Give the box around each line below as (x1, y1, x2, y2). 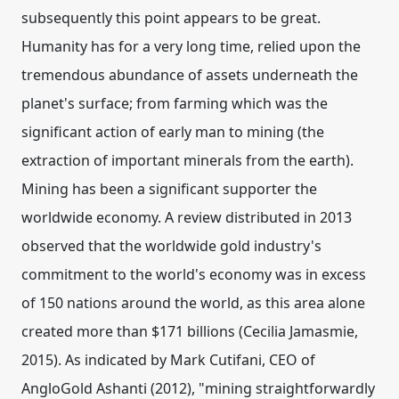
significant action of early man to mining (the (21, 122, 324, 142)
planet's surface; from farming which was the (21, 94, 328, 113)
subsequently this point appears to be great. (21, 8, 328, 28)
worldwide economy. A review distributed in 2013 (21, 208, 352, 227)
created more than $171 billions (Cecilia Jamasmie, (21, 322, 358, 341)
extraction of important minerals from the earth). (21, 151, 361, 170)
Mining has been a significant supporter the (21, 179, 317, 199)
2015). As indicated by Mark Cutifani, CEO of (21, 350, 315, 370)
